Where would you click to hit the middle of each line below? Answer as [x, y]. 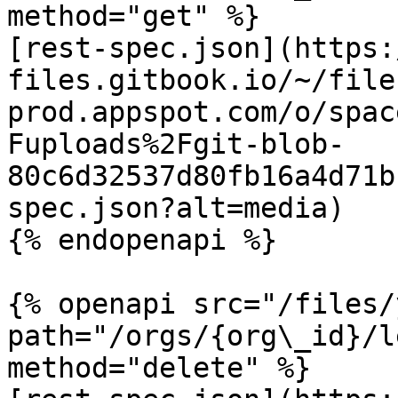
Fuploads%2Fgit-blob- [176, 144]
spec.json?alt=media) [176, 208]
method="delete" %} [159, 368]
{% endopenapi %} [142, 240]
